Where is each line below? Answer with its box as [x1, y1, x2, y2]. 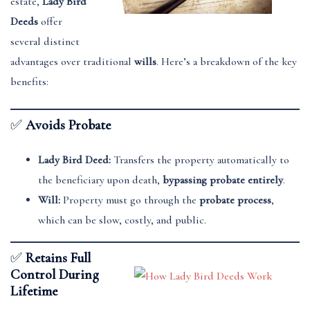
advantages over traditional [10, 55, 134, 69]
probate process [199, 193, 271, 207]
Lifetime [10, 283, 57, 300]
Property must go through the [60, 193, 199, 207]
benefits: [10, 75, 48, 89]
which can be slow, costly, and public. [38, 213, 206, 227]
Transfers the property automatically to [111, 153, 289, 167]
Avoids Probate [26, 117, 111, 134]
